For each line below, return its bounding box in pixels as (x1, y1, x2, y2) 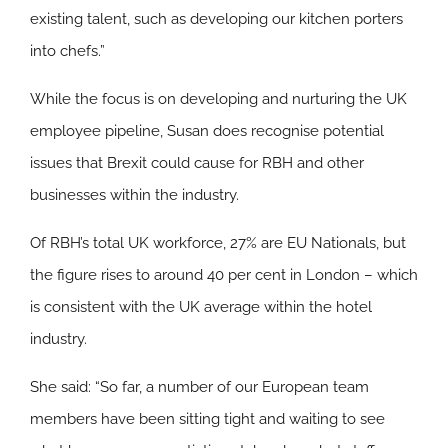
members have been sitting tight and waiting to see (30, 409, 385, 428)
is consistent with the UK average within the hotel (30, 297, 372, 316)
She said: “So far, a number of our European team (30, 377, 369, 396)
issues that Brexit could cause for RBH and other (30, 153, 364, 172)
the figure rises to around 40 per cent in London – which (30, 265, 418, 284)
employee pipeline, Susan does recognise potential (30, 121, 384, 140)
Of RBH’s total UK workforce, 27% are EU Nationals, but (30, 233, 406, 252)
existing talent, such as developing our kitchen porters (30, 9, 403, 28)
